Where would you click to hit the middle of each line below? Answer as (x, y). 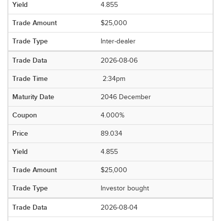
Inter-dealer (118, 41)
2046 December (126, 97)
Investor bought (125, 188)
